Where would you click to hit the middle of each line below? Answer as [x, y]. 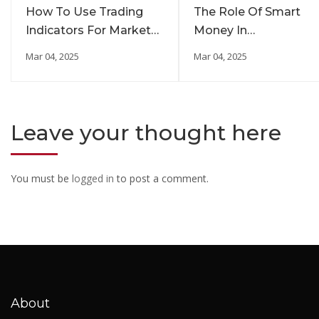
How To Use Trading [84, 12]
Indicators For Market [88, 30]
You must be [41, 178]
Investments [230, 67]
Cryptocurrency [238, 49]
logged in [93, 178]
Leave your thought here [146, 133]
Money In [220, 30]
